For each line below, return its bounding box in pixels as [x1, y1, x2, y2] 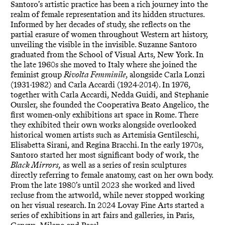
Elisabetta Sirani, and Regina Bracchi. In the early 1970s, [10, 140, 203, 150]
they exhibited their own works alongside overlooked [10, 120, 196, 130]
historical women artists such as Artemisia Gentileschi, [10, 130, 199, 140]
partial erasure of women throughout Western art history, [10, 29, 208, 39]
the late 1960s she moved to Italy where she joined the [10, 59, 197, 69]
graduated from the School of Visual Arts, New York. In [10, 49, 203, 59]
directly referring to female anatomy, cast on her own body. [10, 170, 213, 180]
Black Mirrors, [10, 160, 61, 170]
